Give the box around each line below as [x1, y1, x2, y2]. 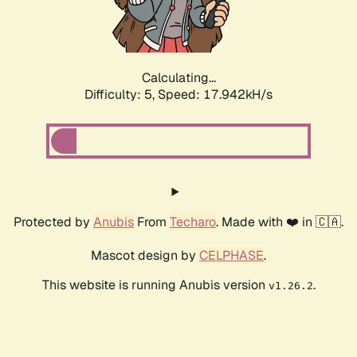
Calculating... [141, 69, 216, 87]
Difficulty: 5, [84, 86, 158, 104]
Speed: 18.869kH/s [158, 86, 273, 104]
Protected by [14, 214, 93, 231]
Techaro [170, 214, 216, 231]
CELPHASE [199, 247, 264, 265]
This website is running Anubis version [41, 277, 269, 294]
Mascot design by [91, 247, 199, 265]
